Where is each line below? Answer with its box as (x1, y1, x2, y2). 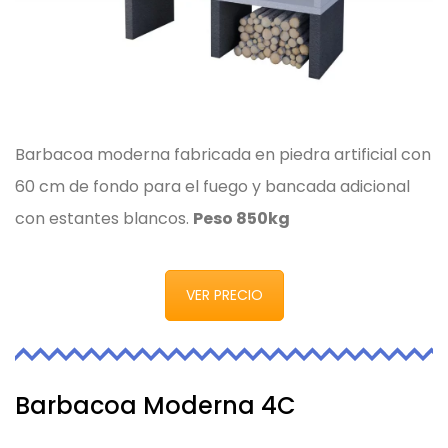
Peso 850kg (193, 207, 290, 231)
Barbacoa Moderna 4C (15, 389, 296, 422)
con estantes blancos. (15, 207, 193, 231)
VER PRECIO (185, 285, 263, 306)
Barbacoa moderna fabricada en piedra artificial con (15, 143, 431, 167)
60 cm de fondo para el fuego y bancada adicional (15, 175, 410, 199)
